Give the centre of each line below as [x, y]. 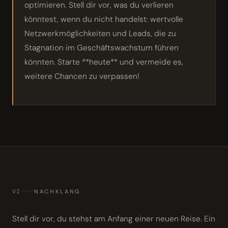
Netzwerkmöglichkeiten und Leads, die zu [100, 33]
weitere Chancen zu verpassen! [82, 76]
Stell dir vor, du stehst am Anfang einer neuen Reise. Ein [114, 219]
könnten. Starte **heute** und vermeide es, [104, 62]
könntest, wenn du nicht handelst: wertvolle [104, 19]
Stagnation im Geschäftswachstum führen [102, 48]
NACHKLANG [57, 191]
